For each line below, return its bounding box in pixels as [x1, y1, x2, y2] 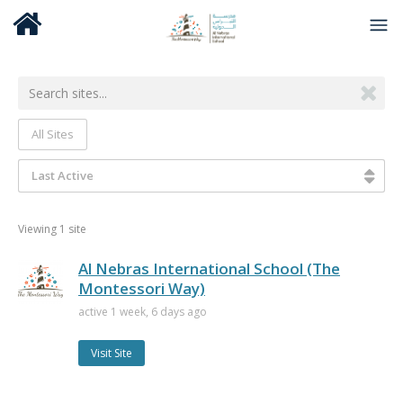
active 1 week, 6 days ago [78, 304, 207, 319]
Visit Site [91, 345, 132, 361]
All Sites [31, 126, 74, 142]
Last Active [31, 167, 94, 184]
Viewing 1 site [18, 221, 86, 237]
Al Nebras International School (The [78, 258, 340, 279]
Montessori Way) [78, 278, 205, 299]
